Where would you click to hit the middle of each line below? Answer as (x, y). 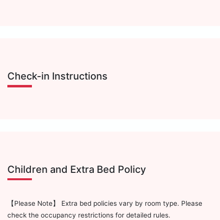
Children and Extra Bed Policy (77, 169)
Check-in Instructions (57, 76)
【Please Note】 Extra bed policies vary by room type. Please (105, 204)
